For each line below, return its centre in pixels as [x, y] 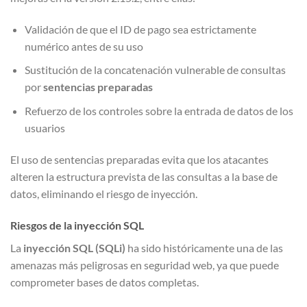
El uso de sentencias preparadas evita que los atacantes [139, 159]
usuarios [45, 128]
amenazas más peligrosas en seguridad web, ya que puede [145, 265]
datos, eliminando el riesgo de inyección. [104, 193]
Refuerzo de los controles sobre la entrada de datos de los [159, 111]
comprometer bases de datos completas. [105, 282]
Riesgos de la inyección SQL [77, 225]
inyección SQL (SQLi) [74, 247]
